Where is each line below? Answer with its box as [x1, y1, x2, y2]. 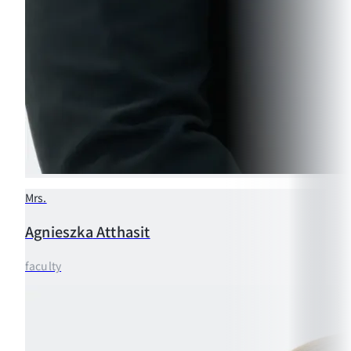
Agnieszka [25, 220, 93, 241]
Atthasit [96, 220, 150, 241]
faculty [25, 257, 62, 273]
